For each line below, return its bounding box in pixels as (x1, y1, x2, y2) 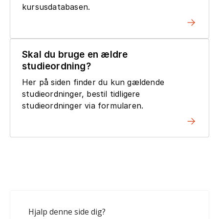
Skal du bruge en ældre (22, 48, 128, 60)
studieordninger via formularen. (22, 100, 144, 110)
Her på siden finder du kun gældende (22, 77, 164, 87)
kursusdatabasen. (22, 1, 90, 12)
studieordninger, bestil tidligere (22, 88, 140, 99)
